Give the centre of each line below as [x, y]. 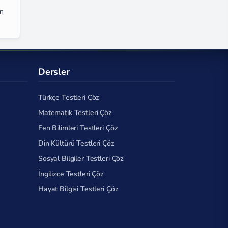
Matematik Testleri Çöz [75, 113]
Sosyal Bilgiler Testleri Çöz [81, 159]
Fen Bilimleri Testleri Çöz [78, 128]
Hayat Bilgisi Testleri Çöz [78, 189]
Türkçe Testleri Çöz [69, 97]
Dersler [54, 72]
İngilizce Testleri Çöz [71, 174]
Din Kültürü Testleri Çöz [76, 143]
